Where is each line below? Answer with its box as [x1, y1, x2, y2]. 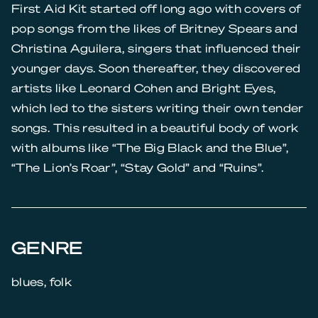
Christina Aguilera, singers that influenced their [11, 40, 301, 55]
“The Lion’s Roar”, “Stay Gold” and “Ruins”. [11, 160, 264, 175]
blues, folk [11, 274, 72, 289]
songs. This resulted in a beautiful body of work [11, 120, 299, 135]
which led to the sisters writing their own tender [11, 100, 304, 115]
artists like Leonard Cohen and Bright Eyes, [11, 80, 276, 95]
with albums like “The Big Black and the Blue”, [11, 140, 289, 155]
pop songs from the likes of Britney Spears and [11, 21, 298, 35]
